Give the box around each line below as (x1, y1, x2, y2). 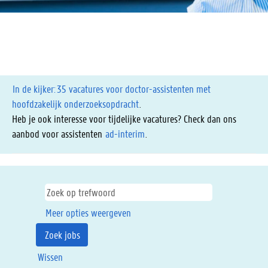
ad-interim (105, 127, 145, 140)
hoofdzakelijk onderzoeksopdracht (12, 97, 139, 110)
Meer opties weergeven (45, 206, 131, 219)
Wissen (38, 250, 63, 263)
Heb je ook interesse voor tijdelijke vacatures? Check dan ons (12, 112, 236, 125)
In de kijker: (13, 82, 56, 95)
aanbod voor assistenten (12, 127, 105, 140)
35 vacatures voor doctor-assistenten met (57, 82, 211, 95)
